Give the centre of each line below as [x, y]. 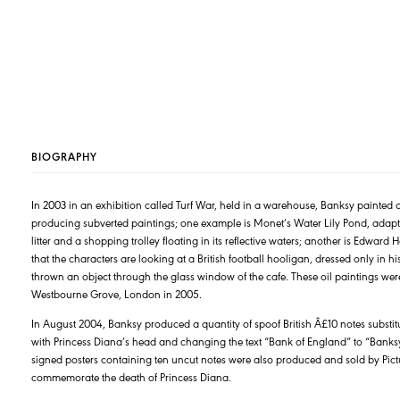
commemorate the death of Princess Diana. [131, 377]
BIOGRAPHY [64, 156]
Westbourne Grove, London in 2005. [117, 294]
